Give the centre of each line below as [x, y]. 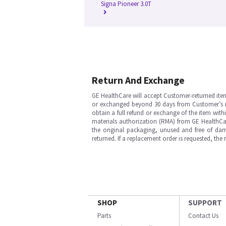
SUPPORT [205, 203]
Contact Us [203, 216]
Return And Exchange [138, 80]
